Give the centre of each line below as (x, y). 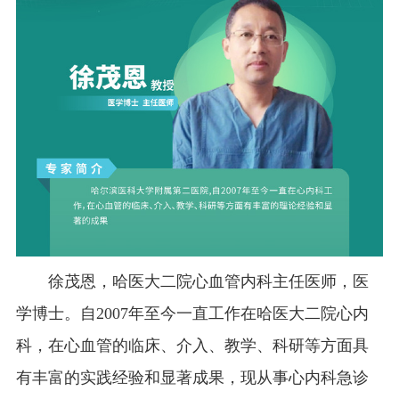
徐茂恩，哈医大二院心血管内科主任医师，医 (208, 281)
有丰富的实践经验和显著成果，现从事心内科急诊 (192, 377)
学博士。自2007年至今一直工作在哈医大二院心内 (192, 313)
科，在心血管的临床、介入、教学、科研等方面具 (192, 345)
